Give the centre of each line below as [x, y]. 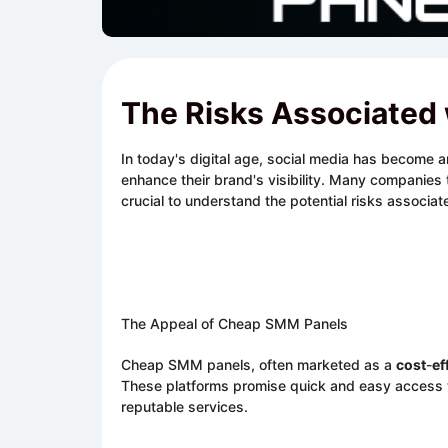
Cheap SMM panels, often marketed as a [258, 364]
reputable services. [184, 406]
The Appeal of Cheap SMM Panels [234, 323]
